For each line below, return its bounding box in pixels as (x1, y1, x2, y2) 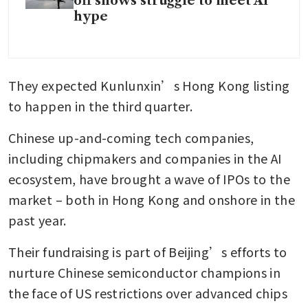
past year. (8, 210, 69, 229)
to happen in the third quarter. (8, 96, 196, 115)
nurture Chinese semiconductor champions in (8, 263, 281, 281)
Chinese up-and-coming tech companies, (8, 128, 254, 146)
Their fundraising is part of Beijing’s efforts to (8, 242, 287, 261)
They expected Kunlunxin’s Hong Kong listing (8, 76, 290, 94)
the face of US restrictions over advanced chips (8, 283, 287, 302)
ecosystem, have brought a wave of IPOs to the (8, 169, 291, 188)
